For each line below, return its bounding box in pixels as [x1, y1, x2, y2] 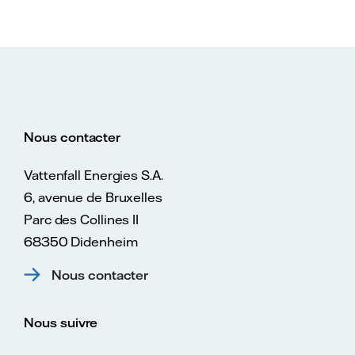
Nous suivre [24, 314, 98, 330]
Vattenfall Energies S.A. [24, 166, 163, 183]
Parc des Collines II [24, 211, 139, 227]
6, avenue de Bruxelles [24, 189, 162, 205]
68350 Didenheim [24, 233, 138, 250]
